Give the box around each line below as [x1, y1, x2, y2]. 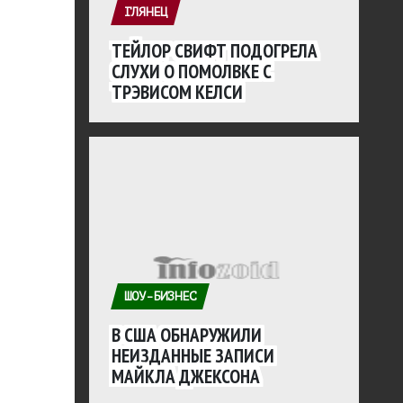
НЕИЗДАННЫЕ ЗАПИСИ [112, 344, 275, 368]
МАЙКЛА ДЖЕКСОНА [112, 364, 261, 389]
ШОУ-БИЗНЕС [124, 290, 197, 303]
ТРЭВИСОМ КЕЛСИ [112, 80, 244, 104]
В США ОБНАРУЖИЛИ [112, 323, 263, 347]
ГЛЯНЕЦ [124, 5, 168, 19]
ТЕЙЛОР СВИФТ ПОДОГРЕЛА [112, 39, 318, 63]
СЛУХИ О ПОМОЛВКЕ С [112, 59, 273, 84]
